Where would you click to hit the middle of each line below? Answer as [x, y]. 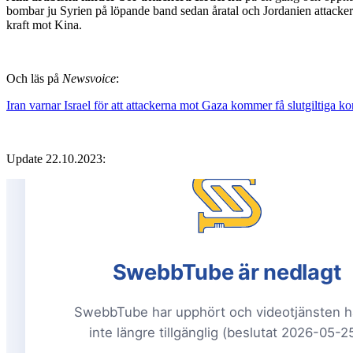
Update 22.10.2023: [56, 158]
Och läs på [34, 78]
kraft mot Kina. [44, 24]
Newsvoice [89, 78]
